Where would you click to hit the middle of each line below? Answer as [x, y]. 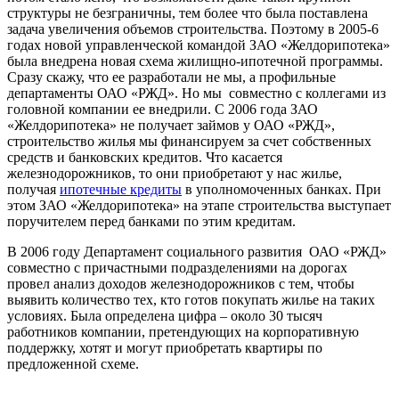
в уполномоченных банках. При [281, 189]
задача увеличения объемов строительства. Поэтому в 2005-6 [193, 28]
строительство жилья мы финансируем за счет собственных [189, 141]
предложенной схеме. [73, 363]
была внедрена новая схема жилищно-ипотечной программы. [195, 61]
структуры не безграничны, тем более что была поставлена [187, 12]
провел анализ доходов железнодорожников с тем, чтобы [181, 283]
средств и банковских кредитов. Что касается [145, 157]
